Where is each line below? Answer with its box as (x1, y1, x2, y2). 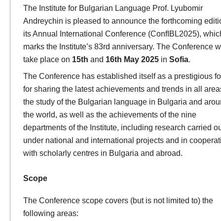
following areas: (23, 209, 78, 218)
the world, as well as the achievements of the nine (23, 110, 196, 119)
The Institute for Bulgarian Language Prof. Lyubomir (23, 3, 203, 12)
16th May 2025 (105, 54, 159, 64)
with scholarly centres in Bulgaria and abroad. (23, 148, 183, 157)
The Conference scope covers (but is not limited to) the (23, 196, 213, 205)
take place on (23, 54, 72, 64)
